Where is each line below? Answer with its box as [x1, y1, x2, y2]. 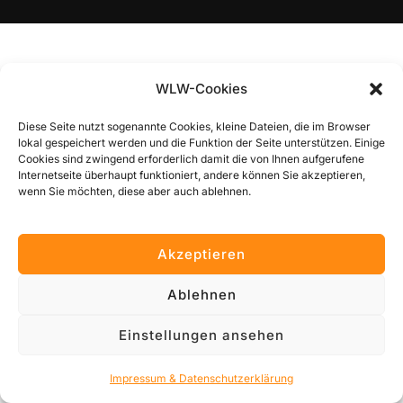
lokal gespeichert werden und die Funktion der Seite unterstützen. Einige [18, 136, 385, 149]
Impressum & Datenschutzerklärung [110, 372, 293, 385]
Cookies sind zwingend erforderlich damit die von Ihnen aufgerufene [18, 152, 364, 166]
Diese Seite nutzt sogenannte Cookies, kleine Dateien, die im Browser [18, 120, 371, 133]
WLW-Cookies [156, 80, 247, 97]
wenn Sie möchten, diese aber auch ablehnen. [18, 184, 251, 198]
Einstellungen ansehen [119, 326, 284, 344]
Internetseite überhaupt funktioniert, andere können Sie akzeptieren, [18, 168, 365, 182]
